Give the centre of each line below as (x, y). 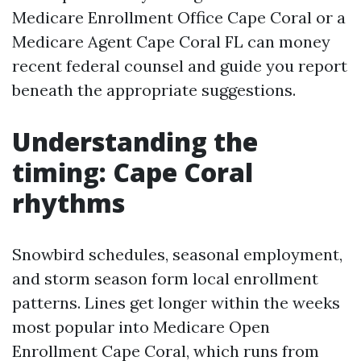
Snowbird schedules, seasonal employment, (177, 254)
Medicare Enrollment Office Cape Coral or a (179, 17)
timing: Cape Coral (133, 172)
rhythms (68, 203)
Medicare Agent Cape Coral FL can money (171, 41)
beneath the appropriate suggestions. (154, 90)
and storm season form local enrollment (165, 278)
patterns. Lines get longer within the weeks (176, 303)
